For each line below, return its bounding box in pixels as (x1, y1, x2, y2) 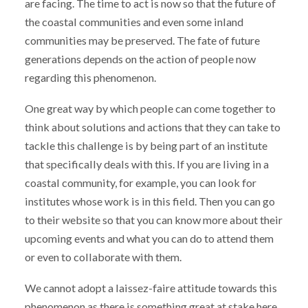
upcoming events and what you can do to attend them (24, 232, 274, 245)
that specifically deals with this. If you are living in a (24, 157, 269, 171)
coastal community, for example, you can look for (24, 176, 256, 190)
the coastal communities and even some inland (24, 15, 243, 29)
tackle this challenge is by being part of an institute (24, 139, 267, 153)
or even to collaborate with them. (24, 250, 181, 264)
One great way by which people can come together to (24, 102, 276, 115)
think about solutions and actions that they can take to (24, 120, 280, 134)
